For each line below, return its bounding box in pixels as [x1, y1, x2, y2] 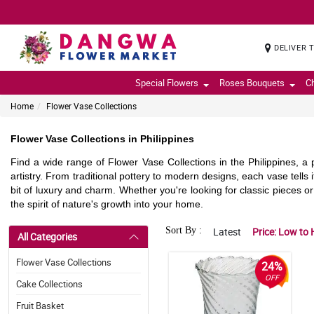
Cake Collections [16, 278, 83, 290]
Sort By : [165, 225, 202, 235]
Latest [213, 225, 241, 238]
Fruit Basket [16, 299, 64, 312]
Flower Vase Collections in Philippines [11, 133, 194, 144]
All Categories [18, 230, 77, 243]
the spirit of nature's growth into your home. [11, 198, 203, 210]
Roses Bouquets [219, 76, 285, 89]
